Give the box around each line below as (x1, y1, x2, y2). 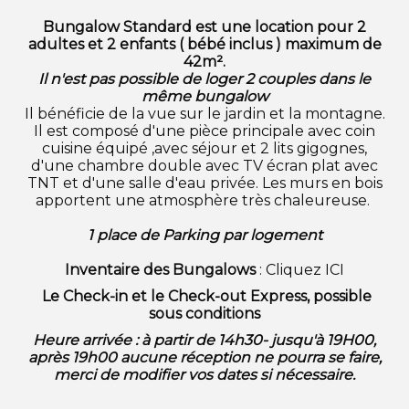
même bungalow (141, 87, 268, 105)
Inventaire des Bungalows (65, 260, 259, 278)
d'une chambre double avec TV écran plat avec (31, 156, 378, 174)
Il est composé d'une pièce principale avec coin (34, 121, 375, 140)
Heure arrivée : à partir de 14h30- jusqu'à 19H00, (33, 330, 376, 349)
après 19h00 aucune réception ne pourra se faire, (27, 348, 382, 366)
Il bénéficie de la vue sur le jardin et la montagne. (24, 104, 385, 122)
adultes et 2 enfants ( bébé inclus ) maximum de (27, 35, 382, 53)
